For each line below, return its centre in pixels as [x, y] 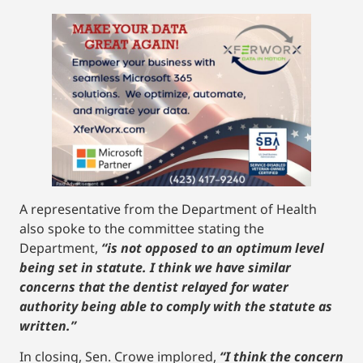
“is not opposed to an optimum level [213, 248]
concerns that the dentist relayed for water [154, 286]
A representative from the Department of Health [168, 209]
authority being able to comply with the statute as [176, 306]
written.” [48, 325]
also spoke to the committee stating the [142, 228]
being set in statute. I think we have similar [155, 267]
